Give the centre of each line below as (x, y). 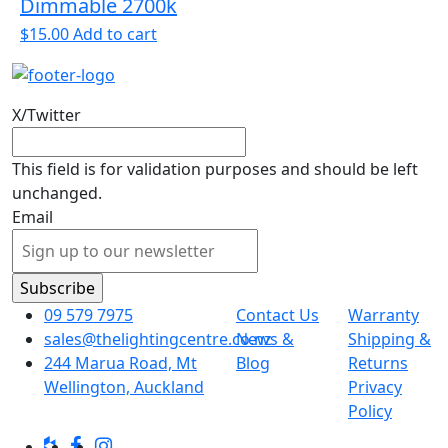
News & (265, 339)
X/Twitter (46, 115)
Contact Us (277, 315)
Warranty (383, 315)
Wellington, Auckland (124, 387)
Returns (378, 363)
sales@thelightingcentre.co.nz (158, 339)
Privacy (375, 387)
